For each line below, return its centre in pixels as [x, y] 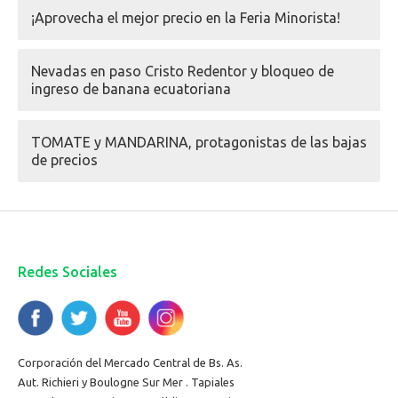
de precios [64, 159]
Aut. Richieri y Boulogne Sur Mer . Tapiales [126, 382]
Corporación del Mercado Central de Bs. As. [130, 362]
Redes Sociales [68, 271]
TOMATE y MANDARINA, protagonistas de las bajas [199, 142]
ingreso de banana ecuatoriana [131, 88]
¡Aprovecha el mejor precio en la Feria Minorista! [186, 17]
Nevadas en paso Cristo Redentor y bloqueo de [183, 71]
